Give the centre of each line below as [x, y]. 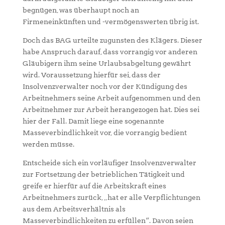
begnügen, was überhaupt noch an [81, 10]
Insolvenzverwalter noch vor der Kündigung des [105, 87]
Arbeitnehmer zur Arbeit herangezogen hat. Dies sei [111, 110]
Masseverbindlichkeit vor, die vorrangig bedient [104, 133]
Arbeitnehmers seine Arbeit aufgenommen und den [111, 98]
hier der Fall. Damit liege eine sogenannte [93, 121]
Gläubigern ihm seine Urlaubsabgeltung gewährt [106, 64]
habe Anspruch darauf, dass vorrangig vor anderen [110, 52]
